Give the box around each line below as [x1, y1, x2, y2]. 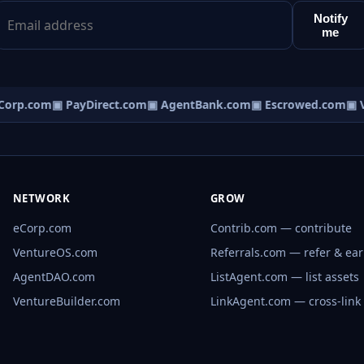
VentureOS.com [12, 245, 97, 261]
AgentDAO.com [12, 269, 95, 285]
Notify [313, 11, 348, 26]
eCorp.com [12, 220, 71, 236]
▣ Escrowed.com [244, 97, 340, 113]
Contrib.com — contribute [210, 220, 352, 236]
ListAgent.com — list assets [210, 269, 359, 285]
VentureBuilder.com [12, 293, 120, 310]
